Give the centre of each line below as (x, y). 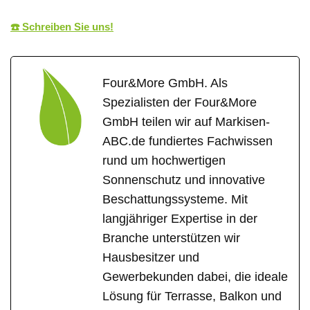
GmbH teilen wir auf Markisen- (186, 121)
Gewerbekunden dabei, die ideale (195, 276)
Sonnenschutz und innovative (184, 180)
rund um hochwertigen (164, 160)
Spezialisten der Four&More (180, 102)
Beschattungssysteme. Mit (175, 199)
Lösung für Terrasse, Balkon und (192, 296)
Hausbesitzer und (151, 257)
